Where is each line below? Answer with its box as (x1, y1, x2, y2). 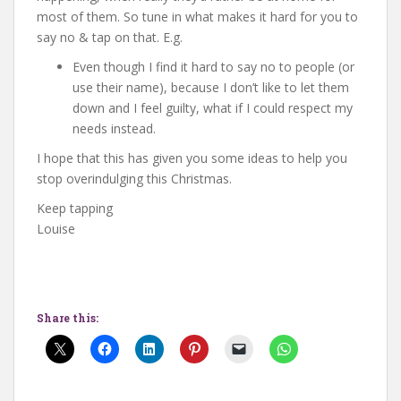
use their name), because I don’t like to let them (73, 78, 349, 96)
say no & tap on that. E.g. (37, 28, 183, 46)
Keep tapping (37, 199, 113, 217)
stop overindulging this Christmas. (37, 169, 232, 187)
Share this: (37, 310, 98, 325)
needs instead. (73, 119, 156, 137)
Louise (37, 219, 75, 237)
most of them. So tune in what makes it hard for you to (37, 7, 358, 25)
